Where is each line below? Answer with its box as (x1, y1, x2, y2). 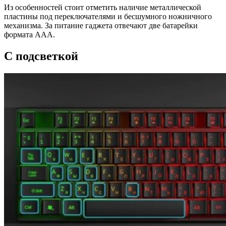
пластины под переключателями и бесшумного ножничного (4, 12, 212, 21)
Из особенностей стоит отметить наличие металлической (4, 3, 201, 12)
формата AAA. (4, 30, 55, 39)
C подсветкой (4, 49, 78, 63)
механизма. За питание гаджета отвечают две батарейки (4, 21, 198, 30)
